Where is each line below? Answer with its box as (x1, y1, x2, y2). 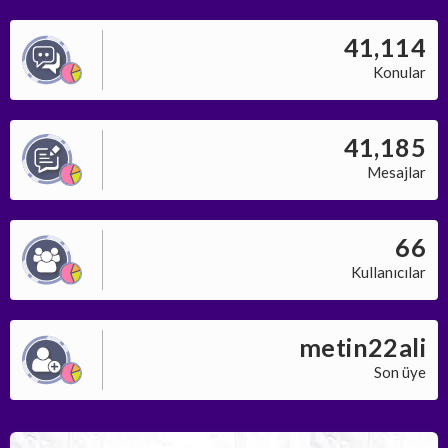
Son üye (374, 362, 426, 381)
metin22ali (299, 331, 426, 362)
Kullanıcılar (351, 262, 426, 281)
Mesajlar (367, 162, 426, 181)
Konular (373, 62, 426, 81)
